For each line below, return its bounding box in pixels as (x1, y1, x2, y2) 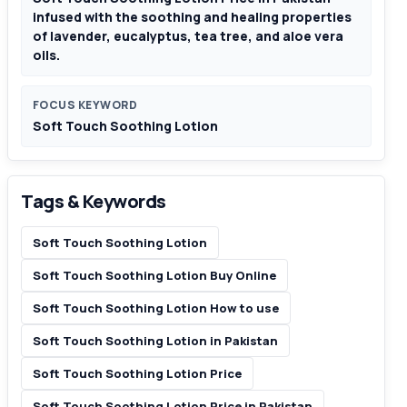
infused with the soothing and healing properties (33, 8, 352, 25)
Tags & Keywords (21, 189, 166, 213)
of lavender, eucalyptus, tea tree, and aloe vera (33, 27, 343, 45)
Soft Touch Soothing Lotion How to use (33, 300, 279, 316)
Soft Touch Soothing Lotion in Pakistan (33, 333, 278, 349)
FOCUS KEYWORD (33, 97, 138, 113)
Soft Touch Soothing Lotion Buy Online (33, 267, 276, 283)
